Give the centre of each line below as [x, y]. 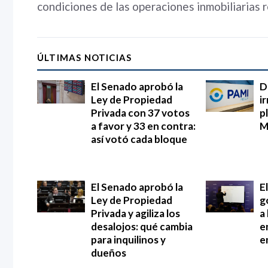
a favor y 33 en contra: [143, 126]
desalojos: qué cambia [142, 226]
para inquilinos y [128, 239]
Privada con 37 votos [140, 112]
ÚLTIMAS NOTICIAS [85, 57]
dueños [109, 252]
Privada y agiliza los [135, 213]
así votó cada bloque [139, 139]
